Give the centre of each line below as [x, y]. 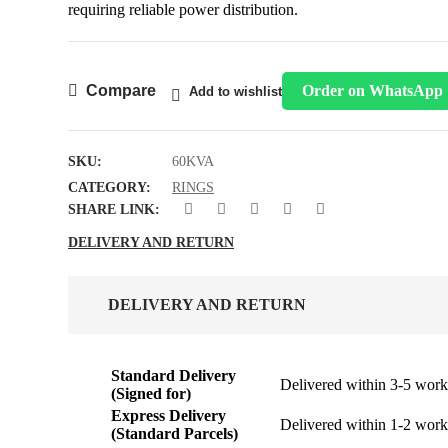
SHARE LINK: [114, 210]
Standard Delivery [173, 376]
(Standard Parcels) [174, 434]
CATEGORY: [109, 188]
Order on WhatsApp [372, 91]
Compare [121, 91]
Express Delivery [168, 416]
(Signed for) [151, 394]
